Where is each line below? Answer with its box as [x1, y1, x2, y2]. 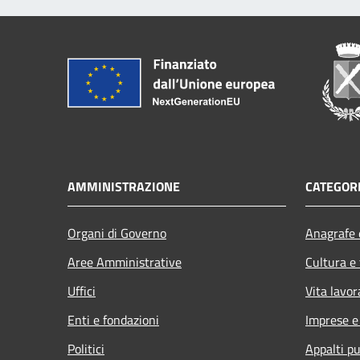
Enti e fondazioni [67, 309, 159, 329]
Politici [67, 338, 104, 358]
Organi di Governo [67, 223, 166, 243]
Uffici [67, 280, 96, 301]
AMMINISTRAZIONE [67, 176, 180, 196]
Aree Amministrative [67, 252, 182, 272]
